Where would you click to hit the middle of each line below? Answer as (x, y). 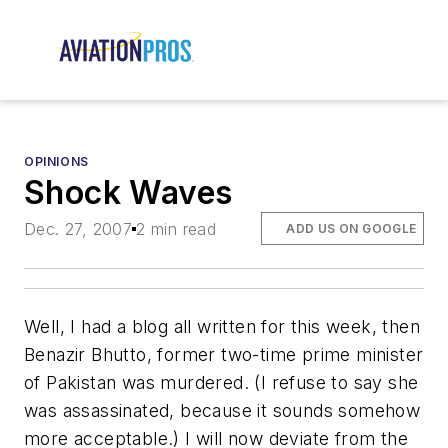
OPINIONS (56, 162)
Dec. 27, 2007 (78, 228)
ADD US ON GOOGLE (351, 228)
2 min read (176, 228)
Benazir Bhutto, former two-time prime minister (224, 354)
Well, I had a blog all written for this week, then (222, 326)
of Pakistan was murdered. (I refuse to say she (221, 382)
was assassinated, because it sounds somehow (222, 410)
